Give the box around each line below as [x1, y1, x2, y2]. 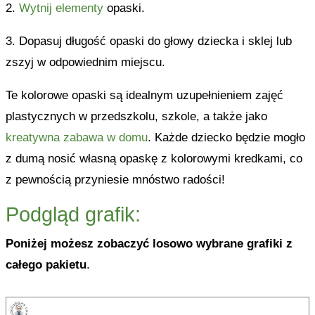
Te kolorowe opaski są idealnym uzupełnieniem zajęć [5, 89, 283, 102]
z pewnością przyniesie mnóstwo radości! [5, 173, 225, 186]
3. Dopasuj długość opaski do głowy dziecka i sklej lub [5, 34, 292, 48]
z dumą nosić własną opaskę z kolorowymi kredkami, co [5, 152, 302, 165]
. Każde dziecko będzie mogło [147, 131, 305, 144]
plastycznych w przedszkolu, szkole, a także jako [5, 110, 267, 123]
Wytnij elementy [18, 1, 103, 15]
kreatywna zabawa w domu [5, 131, 148, 144]
